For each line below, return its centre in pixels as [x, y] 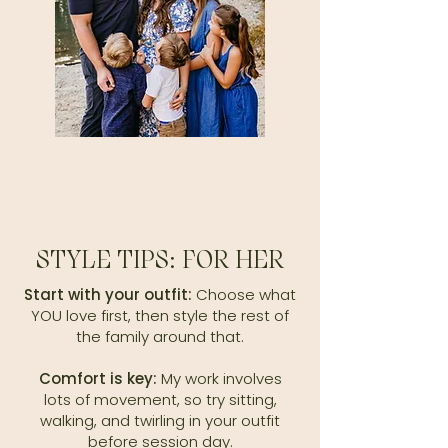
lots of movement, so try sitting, [160, 399]
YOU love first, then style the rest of [160, 315]
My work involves [219, 378]
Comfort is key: [97, 378]
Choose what [244, 294]
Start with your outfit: [108, 294]
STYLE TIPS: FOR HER [160, 259]
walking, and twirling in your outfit [160, 420]
